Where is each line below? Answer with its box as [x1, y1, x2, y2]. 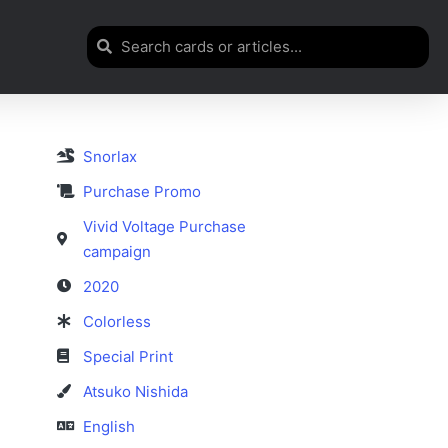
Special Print [83, 346, 174, 366]
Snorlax [83, 146, 138, 166]
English [83, 416, 136, 436]
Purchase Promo [83, 181, 202, 201]
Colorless [83, 311, 152, 331]
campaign [83, 241, 152, 261]
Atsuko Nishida [83, 381, 189, 401]
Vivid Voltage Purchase [83, 216, 247, 236]
